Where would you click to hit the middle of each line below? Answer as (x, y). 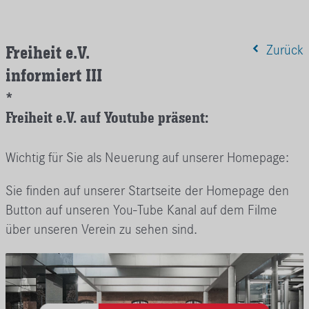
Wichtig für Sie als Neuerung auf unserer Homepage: (147, 158)
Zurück (283, 50)
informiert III (54, 75)
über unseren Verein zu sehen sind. (101, 230)
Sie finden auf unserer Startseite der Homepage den (147, 191)
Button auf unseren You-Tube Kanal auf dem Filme (141, 210)
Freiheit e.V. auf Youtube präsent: (111, 117)
